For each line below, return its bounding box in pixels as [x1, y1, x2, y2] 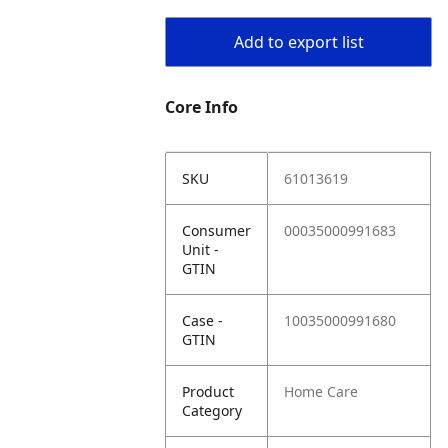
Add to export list [233, 31, 364, 53]
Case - [182, 311, 224, 330]
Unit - [182, 240, 220, 259]
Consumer [182, 221, 252, 240]
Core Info [165, 96, 239, 118]
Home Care [284, 382, 359, 401]
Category [182, 401, 243, 420]
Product [182, 382, 235, 401]
